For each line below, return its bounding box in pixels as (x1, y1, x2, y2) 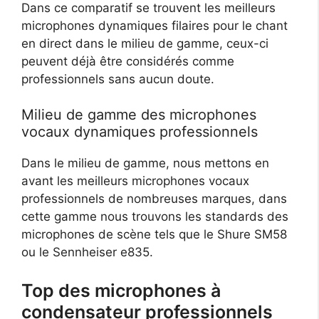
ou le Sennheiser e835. (21, 245, 153, 260)
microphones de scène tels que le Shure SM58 (21, 227, 287, 242)
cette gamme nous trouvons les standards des (21, 209, 288, 224)
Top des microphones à (21, 279, 221, 301)
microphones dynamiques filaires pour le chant (21, 18, 288, 33)
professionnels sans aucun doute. (21, 71, 214, 86)
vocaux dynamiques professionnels (21, 123, 258, 141)
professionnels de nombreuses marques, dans (21, 192, 287, 206)
